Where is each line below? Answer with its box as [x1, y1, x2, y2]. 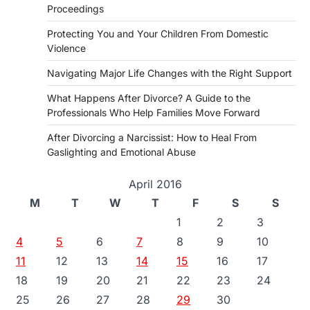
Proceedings [47, 3, 104, 15]
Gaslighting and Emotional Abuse [47, 146, 196, 158]
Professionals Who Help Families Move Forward [47, 107, 260, 118]
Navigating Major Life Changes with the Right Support [47, 67, 292, 79]
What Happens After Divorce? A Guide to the [47, 92, 250, 104]
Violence [47, 42, 86, 54]
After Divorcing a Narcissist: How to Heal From [47, 131, 257, 143]
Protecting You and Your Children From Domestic [47, 28, 268, 39]
